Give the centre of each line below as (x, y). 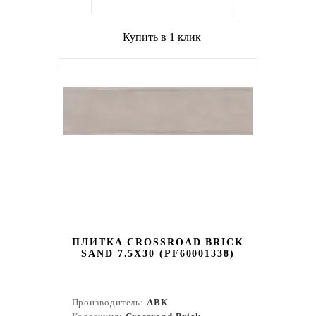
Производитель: (109, 302)
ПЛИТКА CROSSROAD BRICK (158, 242)
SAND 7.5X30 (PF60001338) (158, 254)
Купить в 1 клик (162, 37)
